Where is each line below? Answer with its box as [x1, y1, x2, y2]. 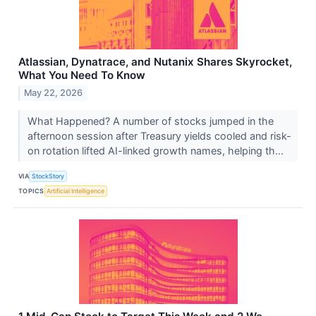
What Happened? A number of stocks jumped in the [27, 115, 274, 128]
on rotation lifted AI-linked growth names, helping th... [27, 145, 286, 157]
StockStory [32, 171, 65, 180]
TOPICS [18, 186, 44, 195]
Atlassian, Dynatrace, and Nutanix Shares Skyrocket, [18, 54, 292, 68]
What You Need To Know [18, 68, 145, 82]
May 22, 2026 [24, 87, 83, 99]
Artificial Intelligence [47, 186, 105, 195]
